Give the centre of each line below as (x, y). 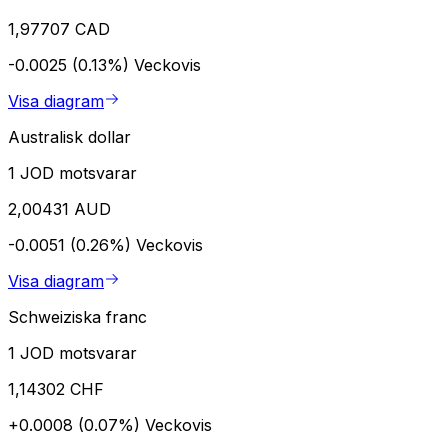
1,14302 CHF (56, 388)
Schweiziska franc (77, 316)
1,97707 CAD (59, 28)
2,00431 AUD (59, 208)
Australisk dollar (69, 136)
